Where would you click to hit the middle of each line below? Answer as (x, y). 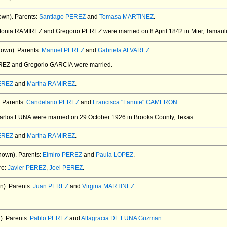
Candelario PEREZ (53, 102)
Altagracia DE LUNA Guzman (121, 218)
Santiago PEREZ (62, 17)
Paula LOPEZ (115, 155)
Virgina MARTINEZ (108, 186)
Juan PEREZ (51, 186)
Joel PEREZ (66, 168)
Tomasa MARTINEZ (126, 17)
